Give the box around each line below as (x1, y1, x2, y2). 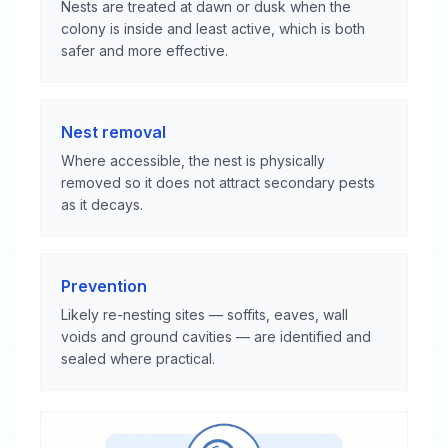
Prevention (61, 275, 147, 296)
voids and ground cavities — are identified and (61, 327, 371, 345)
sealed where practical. (61, 349, 215, 367)
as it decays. (61, 195, 143, 213)
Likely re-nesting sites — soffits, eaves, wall (61, 305, 348, 323)
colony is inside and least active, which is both (61, 19, 365, 37)
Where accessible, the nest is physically (61, 151, 325, 169)
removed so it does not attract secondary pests (61, 173, 375, 191)
